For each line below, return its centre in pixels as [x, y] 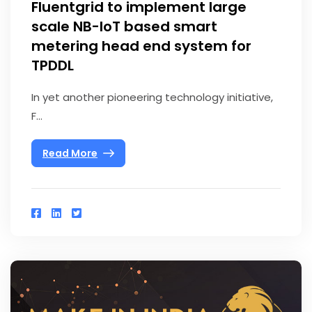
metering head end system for [141, 46]
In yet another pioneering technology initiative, [152, 97]
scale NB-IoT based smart [124, 27]
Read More [70, 153]
